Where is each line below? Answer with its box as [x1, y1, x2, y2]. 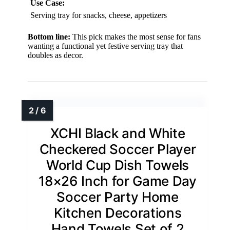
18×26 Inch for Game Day [39, 173, 197, 189]
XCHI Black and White [50, 125, 185, 142]
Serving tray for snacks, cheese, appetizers [30, 11, 167, 20]
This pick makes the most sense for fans [70, 32, 201, 42]
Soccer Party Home [56, 189, 179, 205]
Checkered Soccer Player [39, 141, 196, 158]
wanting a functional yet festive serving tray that [28, 42, 183, 51]
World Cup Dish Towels [46, 157, 189, 174]
